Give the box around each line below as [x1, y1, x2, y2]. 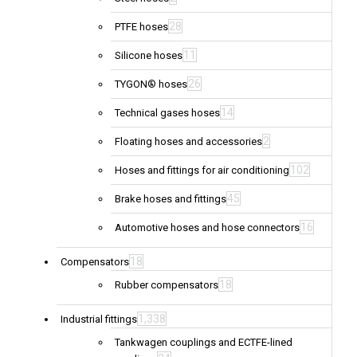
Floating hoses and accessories [115, 135, 262, 148]
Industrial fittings [61, 313, 137, 326]
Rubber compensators [115, 279, 218, 292]
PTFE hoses [115, 21, 168, 33]
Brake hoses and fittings [115, 193, 226, 206]
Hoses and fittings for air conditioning [115, 164, 289, 177]
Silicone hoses [115, 49, 182, 62]
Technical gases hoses [115, 107, 220, 120]
